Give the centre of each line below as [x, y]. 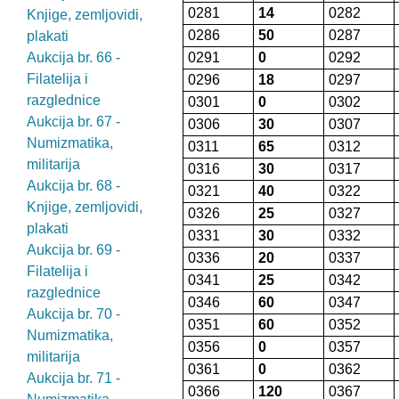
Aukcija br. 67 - [73, 122]
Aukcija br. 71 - [73, 378]
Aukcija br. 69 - [73, 250]
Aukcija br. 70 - [73, 314]
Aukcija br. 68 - [73, 186]
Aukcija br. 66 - [73, 57]
